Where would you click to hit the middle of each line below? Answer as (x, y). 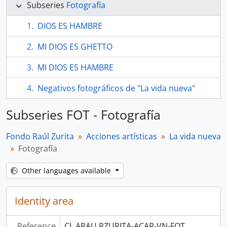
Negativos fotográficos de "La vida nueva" (116, 88)
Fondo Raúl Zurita (40, 136)
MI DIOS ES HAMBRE (75, 67)
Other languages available (67, 171)
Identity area (44, 201)
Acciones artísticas (122, 136)
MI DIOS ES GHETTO (75, 47)
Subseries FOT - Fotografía (83, 115)
